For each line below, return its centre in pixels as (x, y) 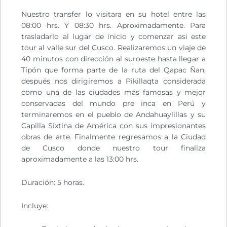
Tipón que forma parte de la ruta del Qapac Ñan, (113, 70)
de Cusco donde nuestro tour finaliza (113, 148)
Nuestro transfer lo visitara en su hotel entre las (113, 14)
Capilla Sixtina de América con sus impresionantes (113, 125)
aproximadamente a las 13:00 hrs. (80, 159)
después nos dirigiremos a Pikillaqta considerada (113, 81)
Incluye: (35, 205)
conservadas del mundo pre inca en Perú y (113, 103)
